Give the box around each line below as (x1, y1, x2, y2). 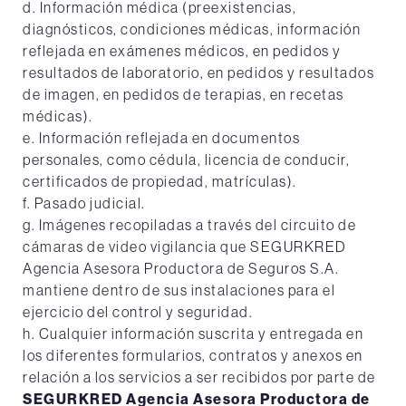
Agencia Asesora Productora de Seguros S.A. (23, 259, 339, 277)
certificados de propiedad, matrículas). (23, 172, 297, 190)
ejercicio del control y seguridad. (23, 303, 253, 321)
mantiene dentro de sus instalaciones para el (23, 281, 335, 299)
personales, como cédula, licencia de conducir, (23, 150, 350, 169)
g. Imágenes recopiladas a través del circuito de (23, 216, 356, 234)
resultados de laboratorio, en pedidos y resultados (23, 63, 374, 82)
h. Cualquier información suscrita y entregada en (23, 324, 363, 343)
